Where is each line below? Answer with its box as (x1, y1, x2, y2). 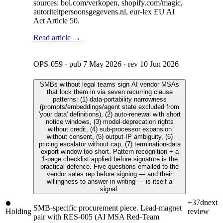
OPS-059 (33, 60, 63, 69)
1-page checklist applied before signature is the (41, 155, 178, 163)
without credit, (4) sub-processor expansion (47, 125, 172, 133)
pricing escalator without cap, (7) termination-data (38, 140, 181, 148)
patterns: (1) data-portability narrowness (52, 95, 167, 103)
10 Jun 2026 (140, 60, 179, 69)
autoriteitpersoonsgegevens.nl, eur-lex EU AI (33, 7, 175, 16)
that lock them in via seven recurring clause (46, 88, 173, 96)
